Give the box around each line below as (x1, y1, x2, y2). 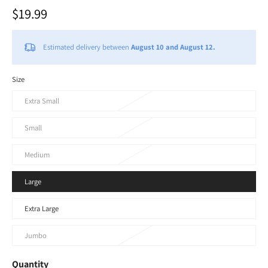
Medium (25, 150, 50, 160)
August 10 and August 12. (131, 42, 215, 53)
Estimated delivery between (43, 42, 131, 53)
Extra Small (25, 96, 59, 106)
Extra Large (25, 203, 59, 214)
